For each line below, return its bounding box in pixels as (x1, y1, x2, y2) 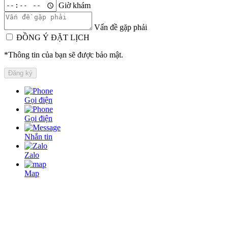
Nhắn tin (24, 132, 52, 141)
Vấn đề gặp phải (94, 22, 147, 32)
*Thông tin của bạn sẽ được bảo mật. (4, 50, 123, 59)
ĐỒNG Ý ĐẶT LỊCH (16, 33, 90, 42)
